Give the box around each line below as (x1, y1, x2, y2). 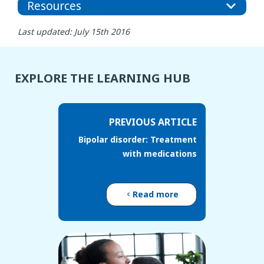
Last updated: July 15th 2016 (18, 26, 130, 38)
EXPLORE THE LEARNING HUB (15, 70, 190, 87)
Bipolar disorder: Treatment (78, 134, 197, 146)
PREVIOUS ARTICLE (109, 115, 197, 129)
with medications (123, 148, 197, 160)
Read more (133, 189, 179, 200)
